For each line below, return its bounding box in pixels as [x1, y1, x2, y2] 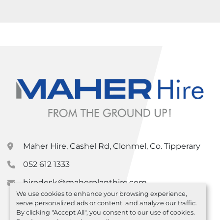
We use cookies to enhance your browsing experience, [16, 190, 187, 197]
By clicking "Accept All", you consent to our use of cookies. [16, 208, 195, 216]
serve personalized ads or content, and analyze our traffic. [16, 199, 197, 207]
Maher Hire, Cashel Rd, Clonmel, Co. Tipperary [23, 141, 200, 151]
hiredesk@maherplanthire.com [23, 178, 147, 187]
